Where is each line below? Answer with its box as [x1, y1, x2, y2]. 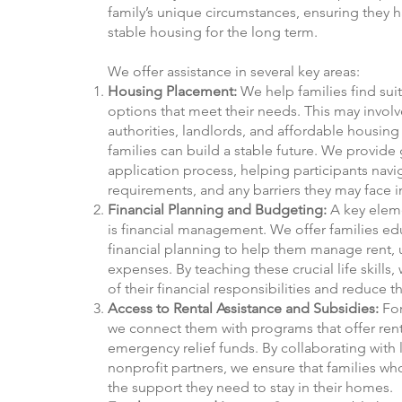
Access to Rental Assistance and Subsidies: [108, 300, 379, 318]
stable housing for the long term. [108, 23, 321, 41]
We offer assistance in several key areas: [108, 63, 363, 81]
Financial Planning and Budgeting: [108, 201, 330, 219]
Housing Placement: [108, 83, 237, 100]
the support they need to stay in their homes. [108, 379, 397, 397]
